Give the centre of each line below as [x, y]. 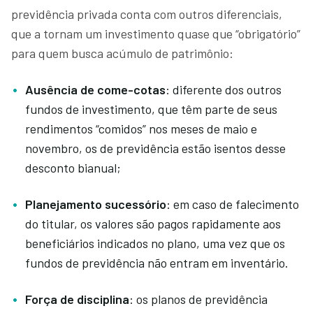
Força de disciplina [77, 299]
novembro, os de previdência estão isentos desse [155, 148]
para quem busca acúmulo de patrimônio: [124, 53]
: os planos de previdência [198, 299]
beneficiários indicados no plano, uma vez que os [155, 243]
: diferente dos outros [224, 89]
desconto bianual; [74, 167]
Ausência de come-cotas [95, 89]
